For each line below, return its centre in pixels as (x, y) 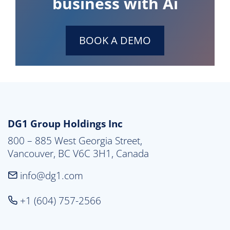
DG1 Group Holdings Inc (65, 123)
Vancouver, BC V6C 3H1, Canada (78, 153)
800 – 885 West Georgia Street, (75, 140)
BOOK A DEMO (115, 40)
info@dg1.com (50, 175)
